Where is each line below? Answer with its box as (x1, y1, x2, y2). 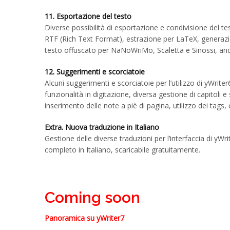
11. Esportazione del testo (45, 11, 131, 21)
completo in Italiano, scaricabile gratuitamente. (45, 145, 200, 155)
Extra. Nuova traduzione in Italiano (45, 122, 159, 132)
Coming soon (45, 188, 140, 206)
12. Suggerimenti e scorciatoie (45, 67, 145, 76)
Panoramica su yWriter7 (45, 213, 124, 223)
